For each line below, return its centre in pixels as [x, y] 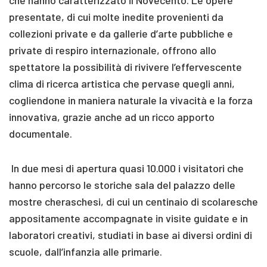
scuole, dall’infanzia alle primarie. [86, 251]
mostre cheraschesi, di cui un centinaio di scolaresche [133, 201]
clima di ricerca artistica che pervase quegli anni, [122, 83]
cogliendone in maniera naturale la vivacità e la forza [131, 100]
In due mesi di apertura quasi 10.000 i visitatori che [126, 168]
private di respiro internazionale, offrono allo [113, 50]
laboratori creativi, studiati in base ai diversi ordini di [131, 235]
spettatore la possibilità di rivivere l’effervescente [125, 66]
